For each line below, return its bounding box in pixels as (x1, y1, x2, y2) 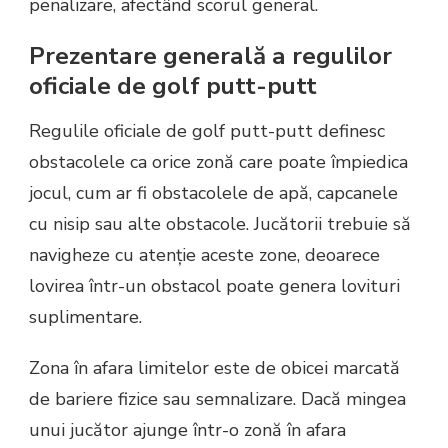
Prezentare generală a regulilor (29, 39, 392, 72)
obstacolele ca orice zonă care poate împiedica (29, 150, 408, 175)
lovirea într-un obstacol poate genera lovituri (29, 274, 400, 299)
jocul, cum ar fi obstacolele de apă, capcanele (29, 181, 398, 206)
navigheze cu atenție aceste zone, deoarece (29, 243, 380, 268)
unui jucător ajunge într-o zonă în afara (29, 418, 346, 443)
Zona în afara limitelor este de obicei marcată (29, 356, 400, 381)
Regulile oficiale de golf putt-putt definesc (29, 119, 385, 144)
